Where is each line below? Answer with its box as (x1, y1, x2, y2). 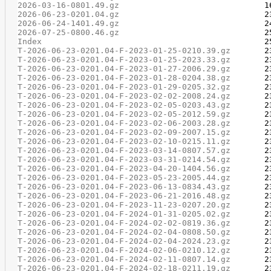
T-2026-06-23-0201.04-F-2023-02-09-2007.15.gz (17, 128, 230, 137)
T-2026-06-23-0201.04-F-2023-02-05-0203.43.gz (17, 100, 230, 109)
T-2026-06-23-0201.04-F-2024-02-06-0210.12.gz (17, 246, 230, 255)
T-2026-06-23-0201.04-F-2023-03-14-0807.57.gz (17, 146, 230, 155)
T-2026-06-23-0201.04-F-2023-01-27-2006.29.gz (17, 64, 230, 73)
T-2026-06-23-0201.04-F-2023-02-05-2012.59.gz (17, 109, 230, 119)
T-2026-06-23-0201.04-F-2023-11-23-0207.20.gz (17, 200, 230, 209)
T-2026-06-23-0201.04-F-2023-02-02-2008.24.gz (17, 91, 230, 100)
